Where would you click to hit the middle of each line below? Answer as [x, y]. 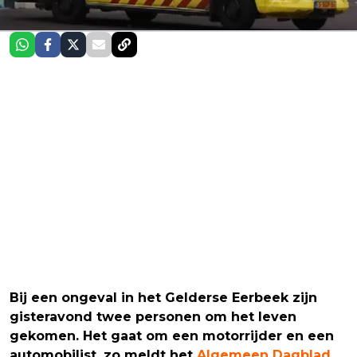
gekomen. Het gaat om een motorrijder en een [172, 335]
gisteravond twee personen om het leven [153, 316]
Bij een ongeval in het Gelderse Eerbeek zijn [163, 297]
